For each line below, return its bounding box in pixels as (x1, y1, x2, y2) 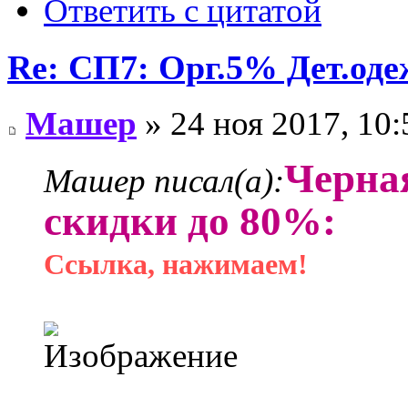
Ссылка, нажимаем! (44, 248, 308, 281)
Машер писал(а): (44, 162, 284, 200)
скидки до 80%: (44, 199, 336, 245)
